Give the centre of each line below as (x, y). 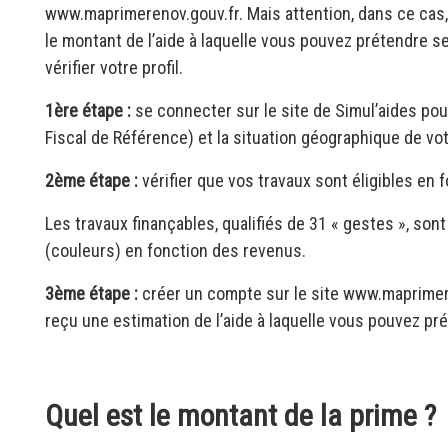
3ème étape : (91, 293)
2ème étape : (91, 180)
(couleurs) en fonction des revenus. (175, 250)
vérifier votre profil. (114, 67)
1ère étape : (88, 110)
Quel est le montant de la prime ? (240, 415)
